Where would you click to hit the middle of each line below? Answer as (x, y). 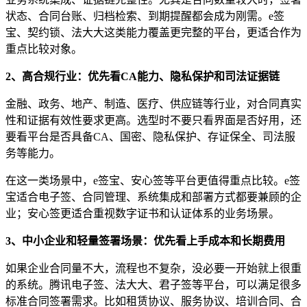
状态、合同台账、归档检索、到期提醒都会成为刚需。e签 (145, 16)
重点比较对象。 (44, 49)
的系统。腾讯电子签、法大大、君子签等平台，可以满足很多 (153, 284)
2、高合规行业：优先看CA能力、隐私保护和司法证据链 (143, 76)
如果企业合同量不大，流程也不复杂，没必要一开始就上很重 (153, 268)
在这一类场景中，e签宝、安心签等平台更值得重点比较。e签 (153, 180)
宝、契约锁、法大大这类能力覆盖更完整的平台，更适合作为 (153, 32)
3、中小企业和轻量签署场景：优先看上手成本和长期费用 (145, 241)
